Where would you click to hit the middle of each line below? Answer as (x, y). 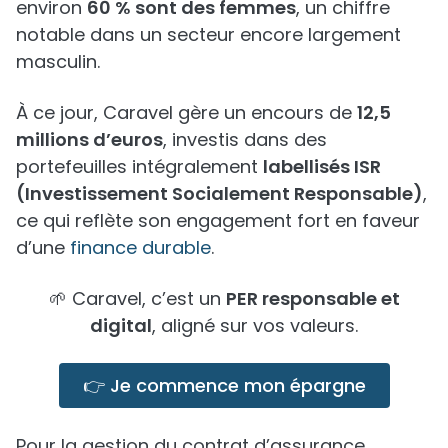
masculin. (58, 61)
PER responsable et (312, 298)
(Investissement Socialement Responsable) (219, 193)
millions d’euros (89, 139)
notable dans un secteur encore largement (208, 34)
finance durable (140, 247)
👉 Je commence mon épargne (224, 385)
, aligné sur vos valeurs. (255, 325)
